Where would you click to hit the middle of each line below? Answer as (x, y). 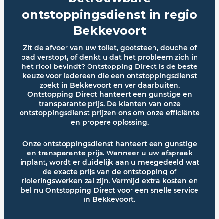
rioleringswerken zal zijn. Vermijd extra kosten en (109, 181)
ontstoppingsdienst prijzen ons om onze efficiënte (109, 113)
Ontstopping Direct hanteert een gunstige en (109, 95)
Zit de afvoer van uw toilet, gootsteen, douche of (109, 48)
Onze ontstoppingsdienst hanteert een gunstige (109, 143)
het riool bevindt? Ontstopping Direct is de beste (109, 67)
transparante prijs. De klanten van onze (109, 104)
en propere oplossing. (109, 122)
